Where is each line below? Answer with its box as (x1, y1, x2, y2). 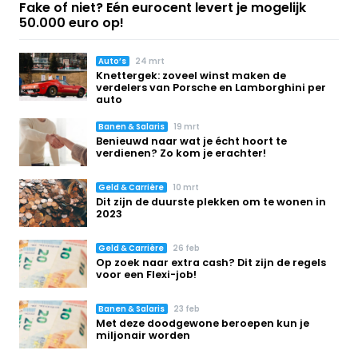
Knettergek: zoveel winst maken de (96, 69, 287, 83)
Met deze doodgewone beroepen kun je (96, 316, 310, 331)
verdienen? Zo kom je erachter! (96, 146, 267, 161)
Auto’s (98, 56, 127, 67)
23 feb (173, 304, 201, 315)
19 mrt (173, 121, 201, 133)
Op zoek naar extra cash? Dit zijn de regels (96, 256, 327, 270)
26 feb (173, 243, 201, 254)
